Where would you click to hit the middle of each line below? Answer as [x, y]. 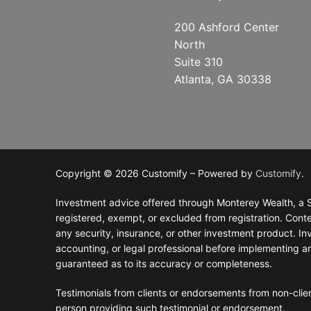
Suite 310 [198, 62]
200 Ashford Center [226, 27]
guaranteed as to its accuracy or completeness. [164, 263]
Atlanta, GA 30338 [222, 79]
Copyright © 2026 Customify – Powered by [155, 173]
